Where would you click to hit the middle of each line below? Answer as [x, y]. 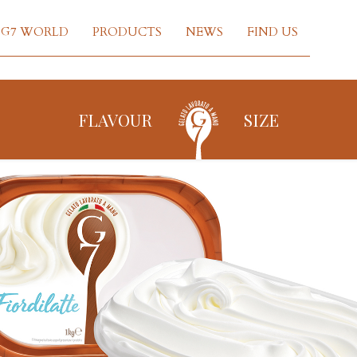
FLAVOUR [115, 120]
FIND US [273, 32]
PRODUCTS [127, 32]
